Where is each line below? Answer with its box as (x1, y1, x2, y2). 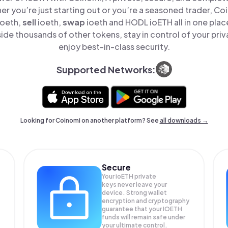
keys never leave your (102, 181, 167, 188)
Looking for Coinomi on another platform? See (20, 117, 160, 124)
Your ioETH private (102, 173, 157, 180)
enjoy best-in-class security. (58, 41, 170, 52)
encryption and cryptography (102, 197, 190, 205)
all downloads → (159, 117, 208, 124)
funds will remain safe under (102, 213, 186, 221)
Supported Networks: (56, 63, 156, 75)
